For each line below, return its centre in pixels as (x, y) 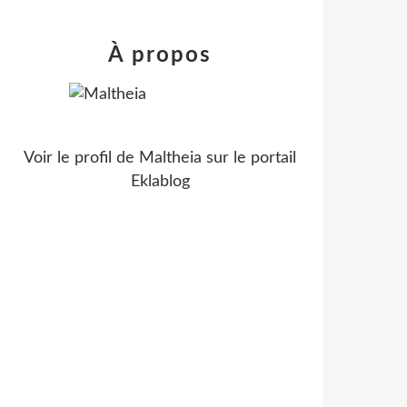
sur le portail (249, 158)
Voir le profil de (81, 158)
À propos (160, 55)
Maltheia (170, 158)
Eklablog (160, 182)
